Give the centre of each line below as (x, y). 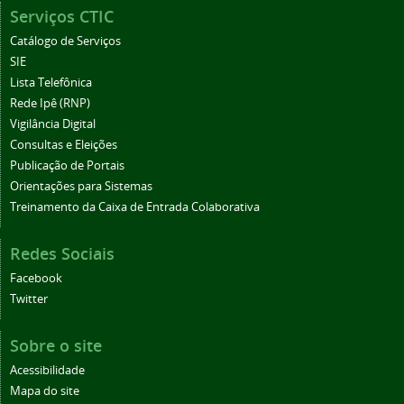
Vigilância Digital (53, 124)
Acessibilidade (47, 371)
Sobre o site (56, 346)
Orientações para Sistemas (81, 187)
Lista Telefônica (51, 83)
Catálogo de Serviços (65, 41)
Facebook (36, 279)
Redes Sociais (62, 254)
